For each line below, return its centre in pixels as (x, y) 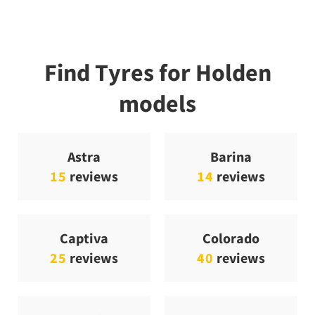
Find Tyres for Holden (157, 73)
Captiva (84, 238)
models (157, 104)
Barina (231, 157)
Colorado (231, 238)
